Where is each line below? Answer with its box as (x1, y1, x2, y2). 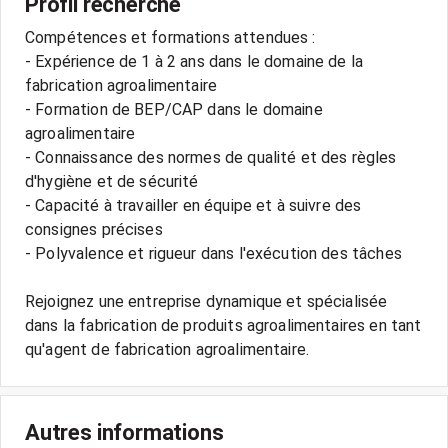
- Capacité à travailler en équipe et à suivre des (25, 196, 362, 215)
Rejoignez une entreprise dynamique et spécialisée (25, 292, 388, 311)
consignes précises (25, 220, 163, 239)
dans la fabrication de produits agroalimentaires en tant (25, 316, 422, 335)
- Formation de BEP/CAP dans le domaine (25, 100, 323, 119)
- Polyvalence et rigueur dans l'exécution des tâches (25, 244, 402, 263)
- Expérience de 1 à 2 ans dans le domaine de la (25, 52, 364, 71)
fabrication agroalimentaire (25, 76, 218, 95)
